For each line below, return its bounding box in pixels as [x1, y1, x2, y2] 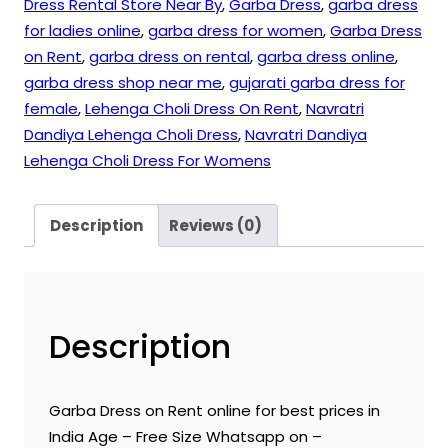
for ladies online [24, 20, 141, 42]
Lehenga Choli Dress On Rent [85, 98, 299, 120]
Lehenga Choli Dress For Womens [24, 150, 271, 172]
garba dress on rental [89, 46, 250, 68]
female [24, 98, 78, 120]
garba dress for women [148, 20, 323, 42]
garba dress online [257, 46, 395, 68]
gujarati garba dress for [229, 72, 405, 94]
